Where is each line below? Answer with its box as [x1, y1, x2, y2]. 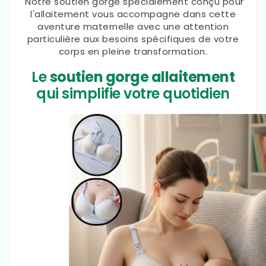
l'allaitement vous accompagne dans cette [30, 7, 236, 20]
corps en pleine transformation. [58, 45, 208, 58]
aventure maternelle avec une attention [37, 20, 229, 33]
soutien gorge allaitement [49, 67, 235, 87]
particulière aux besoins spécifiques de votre [27, 32, 239, 45]
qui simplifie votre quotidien [36, 84, 230, 104]
